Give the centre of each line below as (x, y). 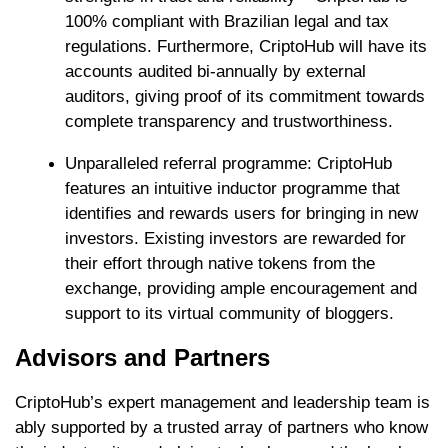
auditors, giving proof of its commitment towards (245, 97)
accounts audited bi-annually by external (215, 72)
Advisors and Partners (142, 358)
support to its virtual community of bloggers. (229, 314)
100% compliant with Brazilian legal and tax (227, 22)
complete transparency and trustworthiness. (229, 122)
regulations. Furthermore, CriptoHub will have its (246, 47)
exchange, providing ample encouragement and (241, 289)
